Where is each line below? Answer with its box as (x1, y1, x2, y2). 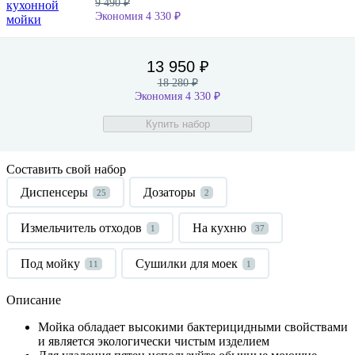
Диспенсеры (21, 185, 88, 199)
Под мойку (21, 256, 80, 270)
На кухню (193, 220, 246, 235)
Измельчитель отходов (21, 220, 142, 235)
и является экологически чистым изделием (38, 334, 269, 348)
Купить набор (145, 117, 210, 130)
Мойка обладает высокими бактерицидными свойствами (38, 319, 348, 334)
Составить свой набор (6, 162, 126, 176)
